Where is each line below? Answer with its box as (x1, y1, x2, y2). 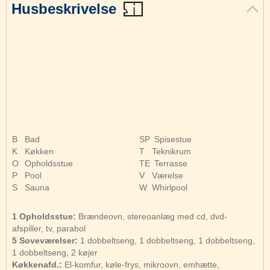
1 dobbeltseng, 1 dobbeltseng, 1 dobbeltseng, (78, 236, 255, 246)
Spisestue (154, 134, 192, 145)
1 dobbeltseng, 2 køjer (12, 248, 98, 258)
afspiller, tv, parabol (12, 224, 86, 234)
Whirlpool (152, 183, 187, 193)
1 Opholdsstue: (12, 212, 76, 222)
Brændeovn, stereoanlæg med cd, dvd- (76, 212, 227, 222)
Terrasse (154, 159, 187, 169)
